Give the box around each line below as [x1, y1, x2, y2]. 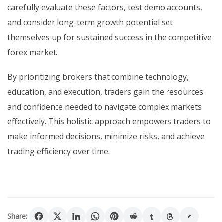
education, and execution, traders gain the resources [7, 86, 203, 98]
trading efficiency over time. [7, 146, 110, 157]
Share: [7, 211, 27, 221]
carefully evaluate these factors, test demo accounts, [7, 2, 202, 13]
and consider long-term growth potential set [7, 17, 173, 28]
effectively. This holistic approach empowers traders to [7, 116, 211, 127]
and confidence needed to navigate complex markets [7, 101, 202, 112]
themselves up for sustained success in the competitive [7, 32, 212, 43]
